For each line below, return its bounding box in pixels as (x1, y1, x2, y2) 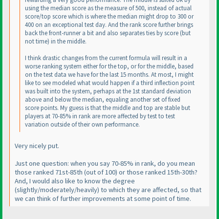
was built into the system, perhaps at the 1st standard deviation (25, 87, 191, 96)
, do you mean (154, 158, 195, 168)
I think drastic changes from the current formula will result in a (25, 54, 187, 63)
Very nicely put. (15, 141, 59, 150)
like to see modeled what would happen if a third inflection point (25, 79, 195, 88)
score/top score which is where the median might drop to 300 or (25, 12, 194, 21)
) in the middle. (47, 37, 87, 46)
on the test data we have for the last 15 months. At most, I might (25, 70, 194, 79)
